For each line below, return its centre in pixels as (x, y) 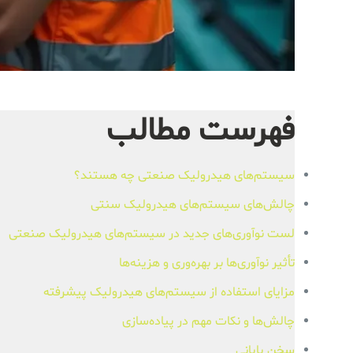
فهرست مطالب (200, 132)
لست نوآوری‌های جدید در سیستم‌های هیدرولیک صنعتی (151, 234)
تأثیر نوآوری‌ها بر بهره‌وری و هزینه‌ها (206, 263)
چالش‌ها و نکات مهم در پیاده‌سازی (208, 321)
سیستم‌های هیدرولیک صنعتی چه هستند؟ (184, 175)
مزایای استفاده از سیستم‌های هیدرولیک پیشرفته (169, 292)
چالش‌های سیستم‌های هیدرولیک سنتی (192, 204)
